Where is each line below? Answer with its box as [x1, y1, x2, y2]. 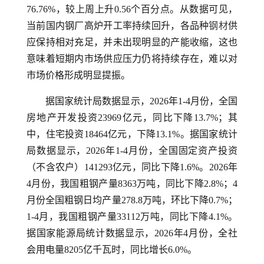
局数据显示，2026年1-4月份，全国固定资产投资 [27, 146, 237, 156]
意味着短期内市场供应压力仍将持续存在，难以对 [27, 54, 237, 64]
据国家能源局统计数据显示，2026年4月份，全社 [27, 228, 237, 238]
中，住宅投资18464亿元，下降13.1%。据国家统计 [27, 129, 237, 139]
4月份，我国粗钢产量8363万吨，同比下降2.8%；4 [27, 179, 237, 189]
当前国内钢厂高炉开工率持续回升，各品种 [27, 21, 209, 31]
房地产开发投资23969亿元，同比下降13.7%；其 [27, 113, 237, 123]
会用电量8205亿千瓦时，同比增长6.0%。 [27, 245, 197, 255]
